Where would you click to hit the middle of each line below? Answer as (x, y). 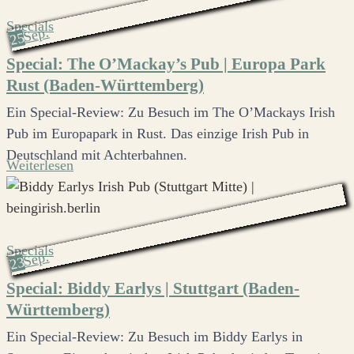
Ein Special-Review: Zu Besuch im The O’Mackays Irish (171, 112)
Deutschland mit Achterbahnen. (97, 154)
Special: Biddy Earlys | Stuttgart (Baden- (153, 288)
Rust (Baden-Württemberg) (105, 85)
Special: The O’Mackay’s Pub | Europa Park (166, 64)
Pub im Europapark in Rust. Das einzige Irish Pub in (158, 133)
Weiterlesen (40, 165)
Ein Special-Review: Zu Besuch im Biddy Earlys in (154, 337)
